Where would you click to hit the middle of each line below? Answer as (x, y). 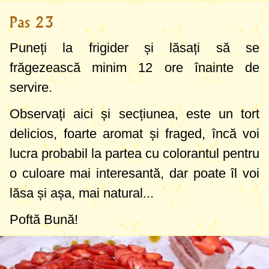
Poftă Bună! (44, 220)
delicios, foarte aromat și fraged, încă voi (134, 134)
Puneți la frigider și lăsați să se (134, 48)
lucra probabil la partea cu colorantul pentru (134, 154)
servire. (31, 88)
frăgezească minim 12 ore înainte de (134, 68)
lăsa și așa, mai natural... (82, 193)
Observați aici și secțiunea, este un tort (134, 114)
